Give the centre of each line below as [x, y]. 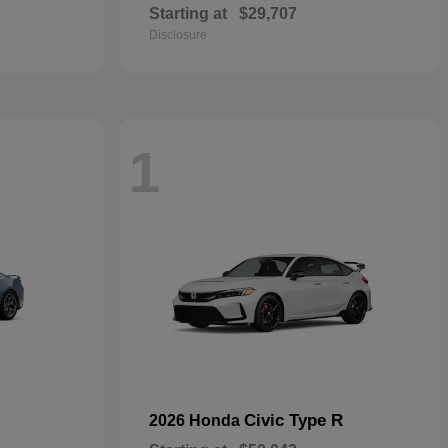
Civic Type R [293, 420]
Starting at [188, 13]
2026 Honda [196, 420]
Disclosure [178, 35]
